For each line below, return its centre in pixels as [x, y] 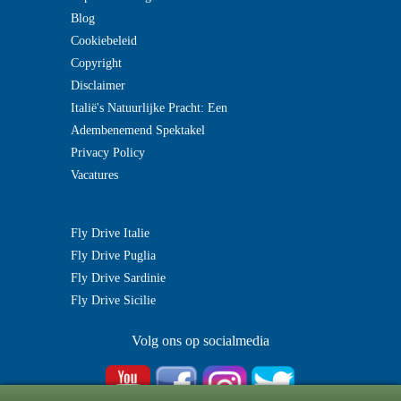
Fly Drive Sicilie [113, 300]
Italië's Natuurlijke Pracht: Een [149, 108]
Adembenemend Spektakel [137, 130]
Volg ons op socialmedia [200, 341]
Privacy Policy [107, 153]
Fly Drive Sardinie [118, 278]
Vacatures [94, 175]
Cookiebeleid [103, 41]
